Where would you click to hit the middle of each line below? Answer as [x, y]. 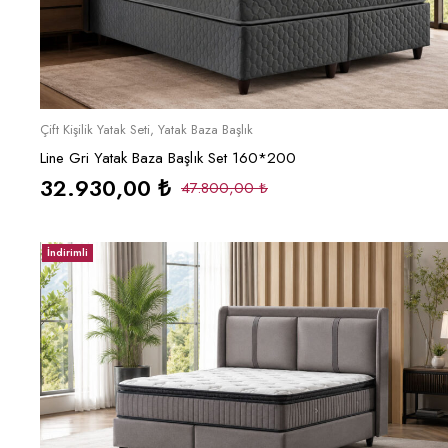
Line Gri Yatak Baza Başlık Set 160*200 [168, 158]
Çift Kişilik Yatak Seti [95, 130]
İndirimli [67, 253]
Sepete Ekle [250, 127]
